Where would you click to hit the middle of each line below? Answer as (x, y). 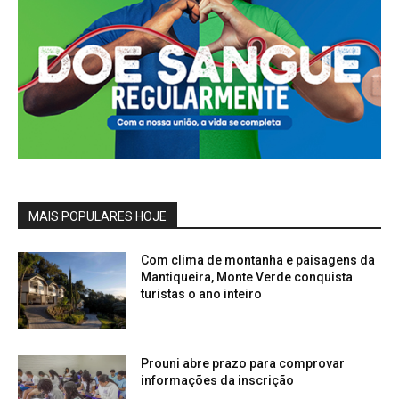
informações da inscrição (218, 380)
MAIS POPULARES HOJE (98, 217)
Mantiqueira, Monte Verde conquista (247, 277)
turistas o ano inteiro (202, 294)
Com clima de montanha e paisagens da (258, 261)
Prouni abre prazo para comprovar (243, 363)
